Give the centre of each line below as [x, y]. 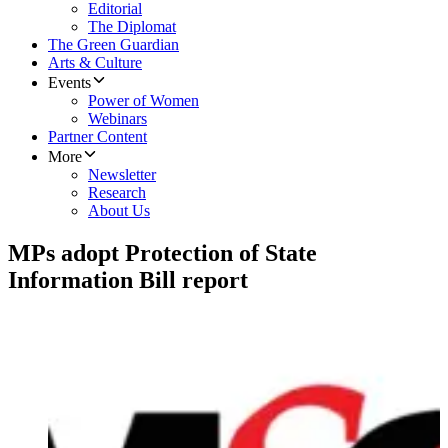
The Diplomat [132, 27]
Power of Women [143, 101]
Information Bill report [128, 280]
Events [69, 83]
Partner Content [97, 137]
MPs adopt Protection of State [162, 253]
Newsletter [122, 175]
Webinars [117, 119]
